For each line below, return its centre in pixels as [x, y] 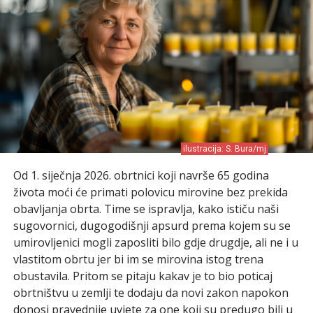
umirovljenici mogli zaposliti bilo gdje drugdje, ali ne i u [155, 242]
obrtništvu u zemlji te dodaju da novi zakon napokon [151, 292]
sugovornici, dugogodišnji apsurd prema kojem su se [152, 225]
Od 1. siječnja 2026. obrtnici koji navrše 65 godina [141, 175]
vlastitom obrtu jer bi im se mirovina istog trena [138, 259]
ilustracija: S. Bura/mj [225, 148]
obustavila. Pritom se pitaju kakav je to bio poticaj [143, 276]
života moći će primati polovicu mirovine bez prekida [150, 192]
